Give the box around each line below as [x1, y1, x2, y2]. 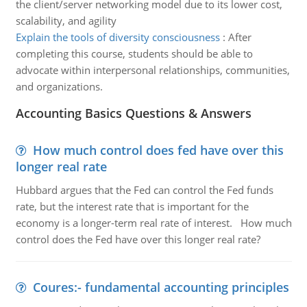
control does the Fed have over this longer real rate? [15, 232, 260, 246]
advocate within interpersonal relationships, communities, [15, 63, 290, 77]
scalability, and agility [15, 14, 116, 27]
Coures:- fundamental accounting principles [32, 279, 289, 295]
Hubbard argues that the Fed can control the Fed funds [15, 183, 273, 197]
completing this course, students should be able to [15, 47, 253, 60]
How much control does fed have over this [32, 142, 284, 158]
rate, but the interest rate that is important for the [15, 199, 249, 213]
